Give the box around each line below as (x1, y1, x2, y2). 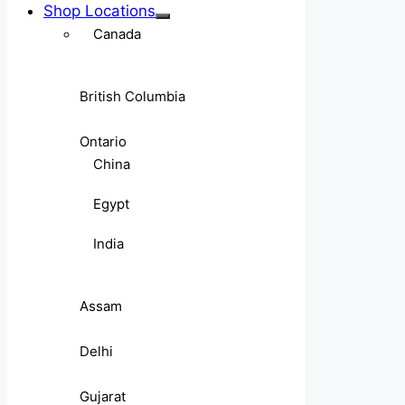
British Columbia (80, 87, 185, 105)
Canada (93, 24, 141, 42)
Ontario (80, 132, 127, 150)
